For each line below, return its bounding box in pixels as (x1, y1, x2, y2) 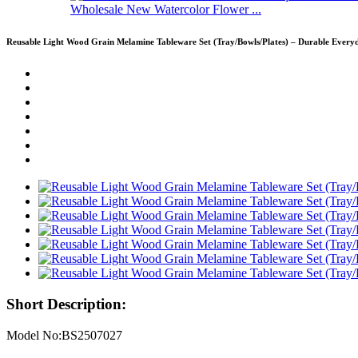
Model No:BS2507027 (6, 328, 122, 342)
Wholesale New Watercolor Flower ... (70, 2, 261, 17)
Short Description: (6, 296, 126, 312)
